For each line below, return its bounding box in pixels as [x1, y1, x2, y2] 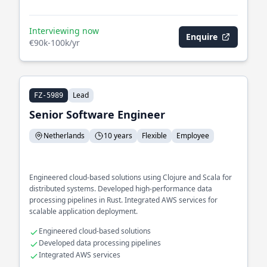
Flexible [142, 131, 167, 141]
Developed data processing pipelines [39, 238, 161, 248]
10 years [104, 131, 132, 141]
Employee [176, 131, 209, 141]
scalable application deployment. [29, 206, 138, 216]
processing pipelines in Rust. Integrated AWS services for [29, 195, 218, 205]
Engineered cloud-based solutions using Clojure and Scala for [29, 172, 232, 182]
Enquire [186, 31, 218, 42]
